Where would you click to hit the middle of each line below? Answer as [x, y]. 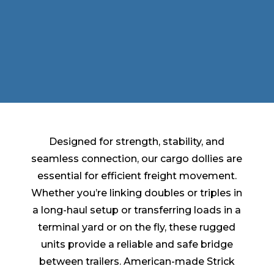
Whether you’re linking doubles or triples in [137, 193]
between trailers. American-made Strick [137, 262]
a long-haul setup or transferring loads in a [137, 210]
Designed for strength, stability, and [137, 142]
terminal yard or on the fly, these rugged [137, 228]
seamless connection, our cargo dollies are [137, 159]
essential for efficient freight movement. [137, 176]
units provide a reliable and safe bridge [137, 245]
